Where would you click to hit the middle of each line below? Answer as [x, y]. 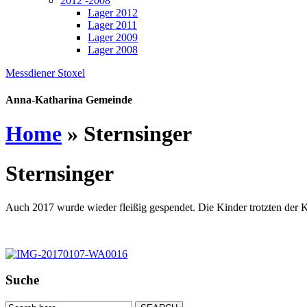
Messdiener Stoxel [45, 73]
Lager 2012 [113, 13]
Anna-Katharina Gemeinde [69, 100]
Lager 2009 [113, 37]
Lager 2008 [113, 50]
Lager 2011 [112, 25]
